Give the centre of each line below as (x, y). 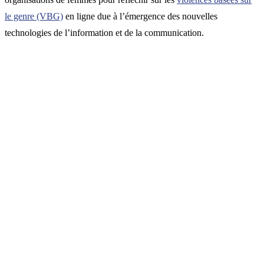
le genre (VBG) (34, 16)
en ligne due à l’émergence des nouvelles (140, 16)
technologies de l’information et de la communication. (104, 33)
